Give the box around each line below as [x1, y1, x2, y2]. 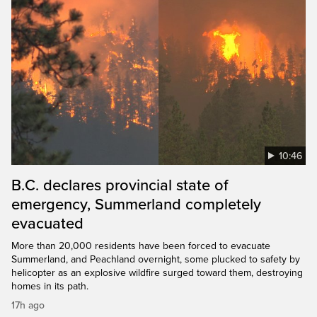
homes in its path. [11, 279, 88, 292]
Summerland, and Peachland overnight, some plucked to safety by [11, 253, 300, 265]
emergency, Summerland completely [11, 195, 261, 214]
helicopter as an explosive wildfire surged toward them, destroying [11, 266, 303, 279]
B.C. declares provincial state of [11, 175, 229, 195]
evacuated [11, 214, 83, 233]
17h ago [11, 299, 45, 311]
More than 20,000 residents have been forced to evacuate [11, 239, 270, 252]
